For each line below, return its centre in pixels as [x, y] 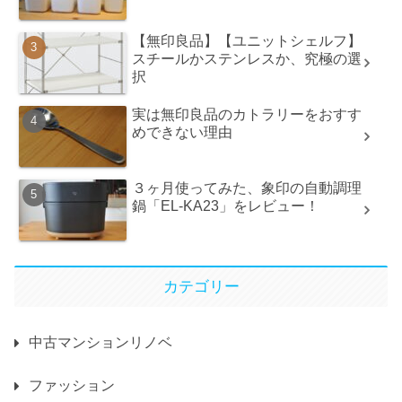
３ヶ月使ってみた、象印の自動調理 [247, 188]
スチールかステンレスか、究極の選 [247, 58]
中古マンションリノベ [100, 342]
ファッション [72, 385]
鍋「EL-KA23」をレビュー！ [226, 205]
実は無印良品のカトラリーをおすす [247, 114]
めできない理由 [183, 132]
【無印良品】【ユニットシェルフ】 [247, 40]
